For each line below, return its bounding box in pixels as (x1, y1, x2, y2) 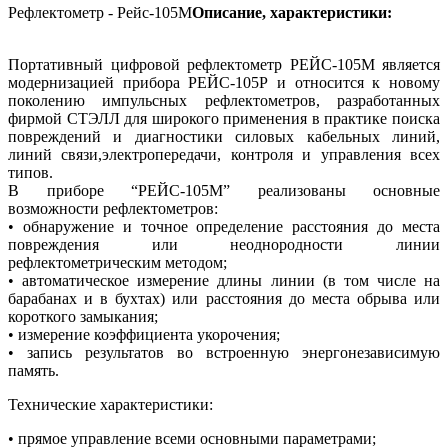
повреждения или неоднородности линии (8, 236, 440, 254)
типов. (8, 164, 53, 182)
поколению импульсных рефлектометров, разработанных (8, 92, 440, 110)
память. (8, 362, 59, 380)
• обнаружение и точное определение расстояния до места (8, 218, 440, 236)
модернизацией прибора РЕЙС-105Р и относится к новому (8, 74, 440, 92)
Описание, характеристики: (192, 4, 392, 22)
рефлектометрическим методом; (8, 254, 227, 272)
